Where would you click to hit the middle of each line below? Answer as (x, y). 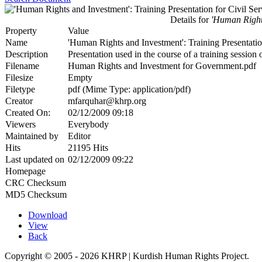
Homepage (25, 171)
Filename (22, 66)
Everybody (88, 125)
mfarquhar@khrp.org (107, 101)
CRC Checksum (36, 183)
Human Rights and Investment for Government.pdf (162, 66)
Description (27, 54)
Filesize (19, 78)
